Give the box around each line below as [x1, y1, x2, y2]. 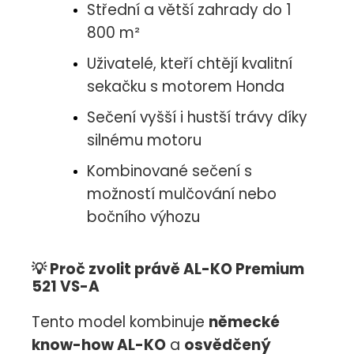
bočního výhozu [87, 206, 200, 228]
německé [209, 311, 280, 333]
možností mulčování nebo [87, 183, 277, 205]
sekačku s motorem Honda [87, 76, 284, 98]
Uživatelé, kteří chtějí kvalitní [87, 53, 292, 75]
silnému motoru [87, 130, 201, 152]
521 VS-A [32, 276, 100, 298]
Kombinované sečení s [87, 160, 252, 183]
